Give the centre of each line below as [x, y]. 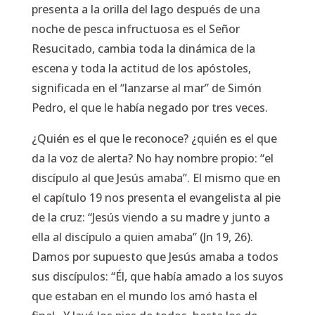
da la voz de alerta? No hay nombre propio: [146, 158]
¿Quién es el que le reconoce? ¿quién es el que [154, 139]
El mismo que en [236, 178]
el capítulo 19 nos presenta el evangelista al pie [156, 198]
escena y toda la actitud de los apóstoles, [141, 68]
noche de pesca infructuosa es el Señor [135, 29]
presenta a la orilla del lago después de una [146, 9]
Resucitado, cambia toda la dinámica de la [143, 49]
